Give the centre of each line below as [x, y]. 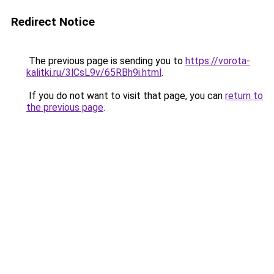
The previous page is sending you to [106, 61]
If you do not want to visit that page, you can [126, 96]
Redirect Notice [53, 22]
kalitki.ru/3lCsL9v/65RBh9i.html [94, 72]
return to [244, 96]
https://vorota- [218, 61]
